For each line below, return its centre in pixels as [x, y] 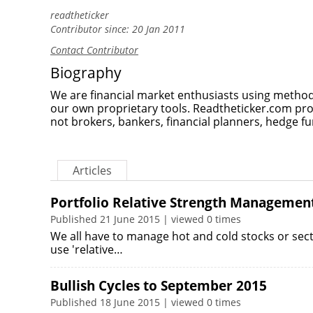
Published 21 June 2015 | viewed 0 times [146, 219]
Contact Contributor [94, 50]
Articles [92, 170]
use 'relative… [87, 249]
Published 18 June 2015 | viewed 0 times [146, 302]
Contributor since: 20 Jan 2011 [118, 29]
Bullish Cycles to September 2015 [159, 286]
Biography [86, 73]
